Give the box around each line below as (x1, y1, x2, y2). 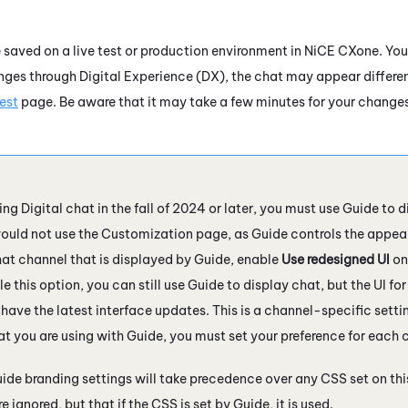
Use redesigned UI (281, 250, 390, 268)
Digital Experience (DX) (79, 67, 225, 85)
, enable (230, 250, 281, 268)
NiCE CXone (304, 42, 379, 59)
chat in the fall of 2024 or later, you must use (63, 199, 342, 217)
